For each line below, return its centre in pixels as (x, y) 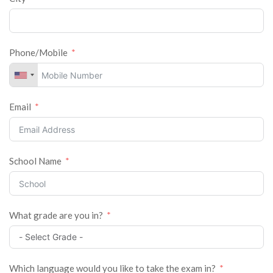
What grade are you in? (56, 215)
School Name (35, 161)
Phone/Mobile (38, 52)
